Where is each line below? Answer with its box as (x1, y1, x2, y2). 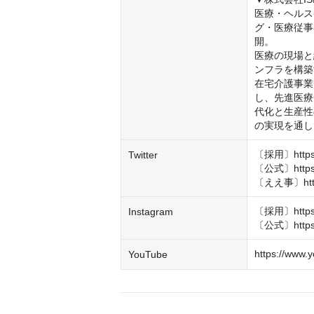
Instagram (128, 206, 173, 217)
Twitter (128, 149, 158, 161)
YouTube (128, 249, 168, 260)
